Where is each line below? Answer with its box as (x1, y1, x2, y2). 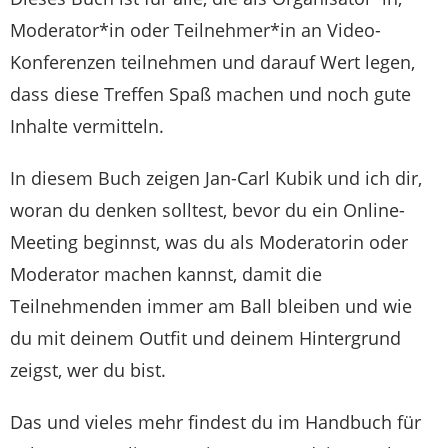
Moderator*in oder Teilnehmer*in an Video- (10, 18, 381, 42)
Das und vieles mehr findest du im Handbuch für (10, 410, 421, 434)
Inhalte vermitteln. (10, 114, 164, 138)
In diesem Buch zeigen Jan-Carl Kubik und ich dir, (10, 166, 422, 190)
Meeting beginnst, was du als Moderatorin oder (10, 230, 408, 254)
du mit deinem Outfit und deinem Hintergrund (10, 326, 401, 350)
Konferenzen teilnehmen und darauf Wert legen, (10, 50, 415, 74)
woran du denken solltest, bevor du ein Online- (10, 198, 405, 222)
